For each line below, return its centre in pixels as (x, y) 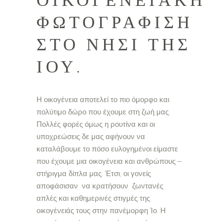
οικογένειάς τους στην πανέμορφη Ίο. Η (101, 210)
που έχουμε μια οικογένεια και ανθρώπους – (109, 161)
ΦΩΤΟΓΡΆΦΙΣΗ (115, 22)
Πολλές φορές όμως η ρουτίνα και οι (96, 124)
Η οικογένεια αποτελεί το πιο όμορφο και (103, 99)
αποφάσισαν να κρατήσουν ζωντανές (100, 185)
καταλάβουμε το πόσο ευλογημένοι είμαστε (107, 148)
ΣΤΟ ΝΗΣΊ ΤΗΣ (114, 45)
